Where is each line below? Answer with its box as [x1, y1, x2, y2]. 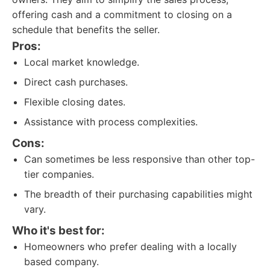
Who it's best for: [12, 224, 105, 237]
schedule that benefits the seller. [12, 24, 160, 36]
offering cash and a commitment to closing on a [12, 8, 232, 20]
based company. [24, 256, 99, 268]
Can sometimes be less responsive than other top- [24, 153, 255, 165]
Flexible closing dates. [24, 96, 125, 108]
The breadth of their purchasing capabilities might [24, 188, 253, 200]
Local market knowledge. [24, 56, 139, 68]
